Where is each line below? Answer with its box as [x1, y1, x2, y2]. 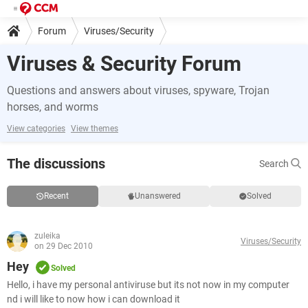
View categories [7, 124, 65, 133]
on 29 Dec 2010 [34, 241, 93, 251]
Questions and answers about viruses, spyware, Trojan [7, 84, 269, 97]
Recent [43, 191, 69, 201]
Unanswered [134, 191, 181, 201]
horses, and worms [7, 100, 98, 113]
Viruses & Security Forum [7, 52, 241, 76]
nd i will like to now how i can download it [7, 294, 180, 305]
